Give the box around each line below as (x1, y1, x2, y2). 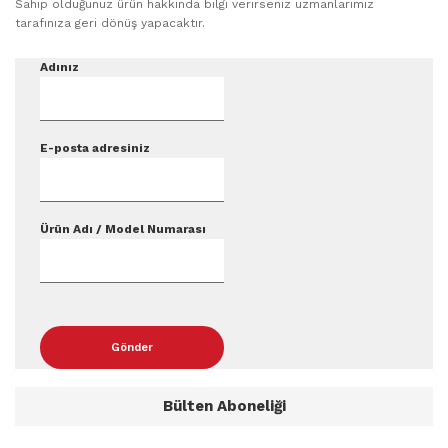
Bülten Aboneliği (162, 396, 286, 415)
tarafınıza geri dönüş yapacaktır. (15, 15, 205, 30)
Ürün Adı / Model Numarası (40, 221, 206, 236)
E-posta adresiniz (40, 140, 150, 155)
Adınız (40, 59, 79, 74)
